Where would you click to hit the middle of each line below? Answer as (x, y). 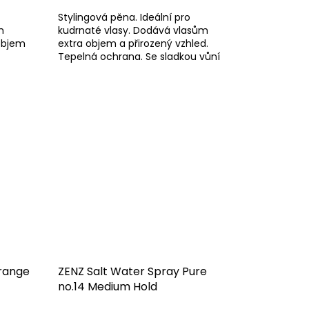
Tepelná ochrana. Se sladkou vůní (139, 57)
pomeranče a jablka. (107, 70)
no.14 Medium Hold (107, 287)
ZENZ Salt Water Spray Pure (132, 272)
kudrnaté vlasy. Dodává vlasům (133, 31)
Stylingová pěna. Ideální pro (124, 18)
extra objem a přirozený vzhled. (133, 44)
